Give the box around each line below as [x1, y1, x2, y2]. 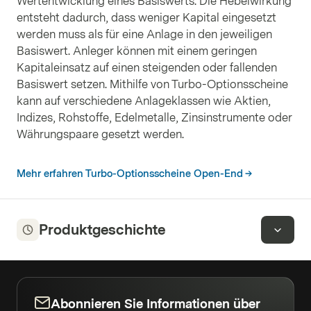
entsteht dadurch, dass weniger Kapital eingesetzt [17, 11, 276, 24]
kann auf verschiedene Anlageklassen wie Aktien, [17, 94, 271, 108]
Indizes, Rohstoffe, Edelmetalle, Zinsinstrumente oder [17, 111, 292, 124]
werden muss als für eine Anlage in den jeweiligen [17, 28, 272, 41]
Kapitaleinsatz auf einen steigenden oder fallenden [17, 61, 277, 74]
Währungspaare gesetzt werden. [17, 128, 184, 141]
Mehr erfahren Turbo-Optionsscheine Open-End [17, 168, 243, 180]
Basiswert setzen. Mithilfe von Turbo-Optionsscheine [17, 78, 288, 91]
